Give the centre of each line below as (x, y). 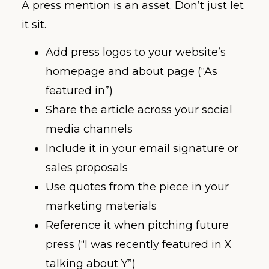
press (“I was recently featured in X (139, 244)
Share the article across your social (139, 110)
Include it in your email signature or (142, 148)
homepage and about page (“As (131, 71)
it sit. (34, 24)
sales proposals (87, 167)
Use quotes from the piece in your (137, 186)
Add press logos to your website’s (136, 52)
